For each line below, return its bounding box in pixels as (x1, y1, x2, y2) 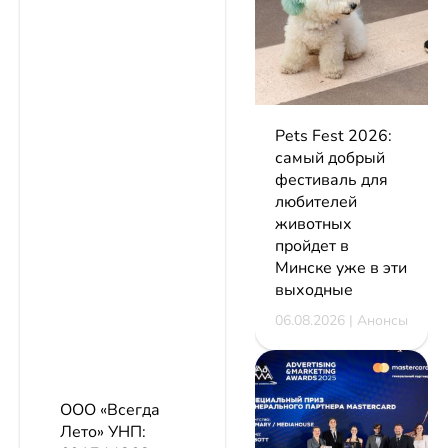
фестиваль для (275, 168, 388, 191)
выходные (275, 278, 353, 301)
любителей (275, 190, 357, 213)
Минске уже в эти (275, 256, 407, 279)
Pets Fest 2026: (275, 124, 392, 147)
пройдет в (275, 234, 349, 257)
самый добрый (275, 146, 385, 169)
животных (275, 212, 352, 235)
